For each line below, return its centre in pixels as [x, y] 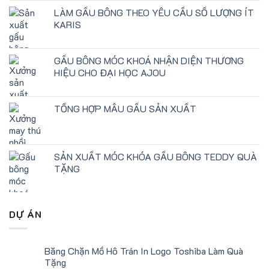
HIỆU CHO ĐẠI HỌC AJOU [110, 72]
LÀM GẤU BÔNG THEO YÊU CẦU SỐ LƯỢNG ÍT [154, 12]
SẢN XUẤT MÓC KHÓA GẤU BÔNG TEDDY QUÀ [156, 156]
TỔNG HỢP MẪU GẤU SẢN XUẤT [125, 108]
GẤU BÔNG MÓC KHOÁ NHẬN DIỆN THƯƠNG [149, 60]
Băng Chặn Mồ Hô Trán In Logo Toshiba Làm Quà [144, 251]
